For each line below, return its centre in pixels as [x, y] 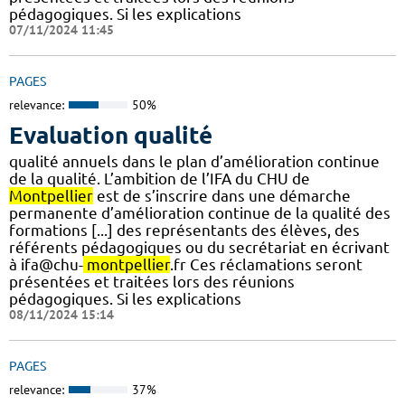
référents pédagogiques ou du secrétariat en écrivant [199, 247]
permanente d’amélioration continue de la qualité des [200, 212]
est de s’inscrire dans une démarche [222, 195]
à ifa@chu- [46, 264]
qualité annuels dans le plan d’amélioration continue [194, 161]
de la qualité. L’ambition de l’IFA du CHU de [160, 178]
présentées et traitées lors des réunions [152, 281]
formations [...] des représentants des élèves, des [184, 230]
